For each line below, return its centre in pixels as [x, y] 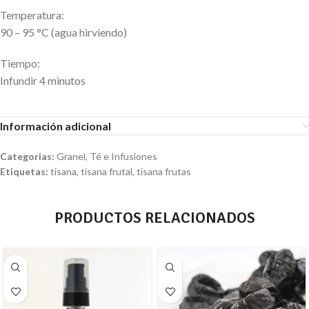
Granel [71, 156]
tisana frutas [164, 171]
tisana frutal [107, 171]
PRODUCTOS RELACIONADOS [154, 218]
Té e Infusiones [123, 156]
